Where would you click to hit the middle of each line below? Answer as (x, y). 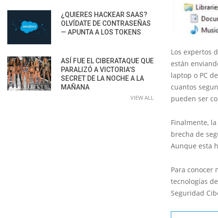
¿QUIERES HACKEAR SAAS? (104, 14)
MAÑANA (75, 87)
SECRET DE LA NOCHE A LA (102, 78)
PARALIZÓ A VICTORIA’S (98, 69)
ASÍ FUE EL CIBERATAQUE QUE (107, 61)
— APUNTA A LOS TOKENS (101, 32)
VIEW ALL (142, 97)
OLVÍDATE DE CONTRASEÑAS (106, 23)
